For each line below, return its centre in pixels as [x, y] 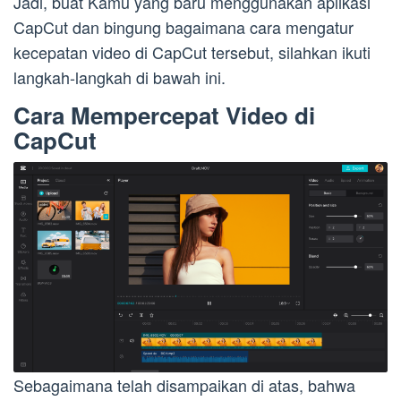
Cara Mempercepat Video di [164, 115]
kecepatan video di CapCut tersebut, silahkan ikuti [192, 52]
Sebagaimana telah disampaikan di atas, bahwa [184, 385]
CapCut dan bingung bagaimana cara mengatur [183, 27]
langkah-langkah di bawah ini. [119, 77]
